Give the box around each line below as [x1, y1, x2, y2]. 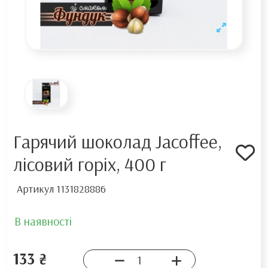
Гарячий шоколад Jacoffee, [13, 129, 222, 153]
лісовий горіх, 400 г [13, 151, 166, 176]
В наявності [14, 213, 72, 229]
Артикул [17, 181, 54, 196]
